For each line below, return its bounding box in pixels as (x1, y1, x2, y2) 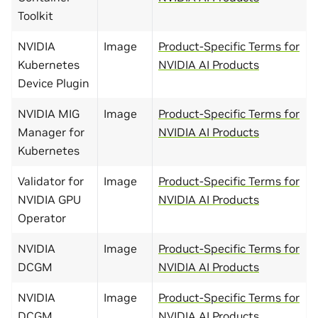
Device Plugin (18, 75, 89, 90)
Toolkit (18, 8, 53, 23)
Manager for (18, 124, 84, 139)
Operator (18, 210, 66, 225)
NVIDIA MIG (18, 106, 79, 121)
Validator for (18, 173, 84, 188)
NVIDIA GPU (18, 192, 81, 207)
